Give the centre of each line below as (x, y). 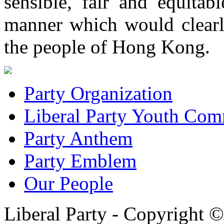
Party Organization (98, 93)
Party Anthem (78, 138)
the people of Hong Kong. (107, 46)
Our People (68, 183)
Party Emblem (80, 160)
